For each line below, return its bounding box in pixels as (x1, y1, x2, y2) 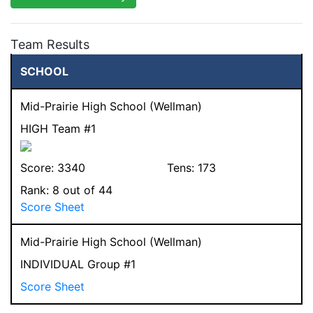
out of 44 (59, 182, 112, 197)
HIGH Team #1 (20, 121, 96, 136)
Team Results (10, 36, 89, 52)
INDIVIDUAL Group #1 (20, 256, 136, 271)
